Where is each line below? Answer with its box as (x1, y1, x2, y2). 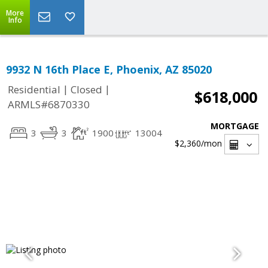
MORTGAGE (211, 120, 259, 132)
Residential (8, 83, 60, 97)
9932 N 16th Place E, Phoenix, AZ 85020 (6, 62, 212, 77)
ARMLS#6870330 (8, 98, 90, 112)
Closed (71, 83, 102, 97)
